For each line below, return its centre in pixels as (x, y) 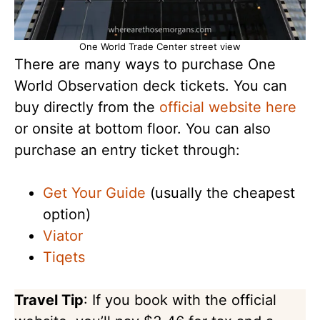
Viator (63, 235)
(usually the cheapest (220, 192)
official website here (228, 107)
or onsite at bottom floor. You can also (142, 128)
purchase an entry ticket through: (127, 150)
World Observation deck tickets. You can (151, 85)
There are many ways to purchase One (145, 64)
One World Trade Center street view (160, 46)
